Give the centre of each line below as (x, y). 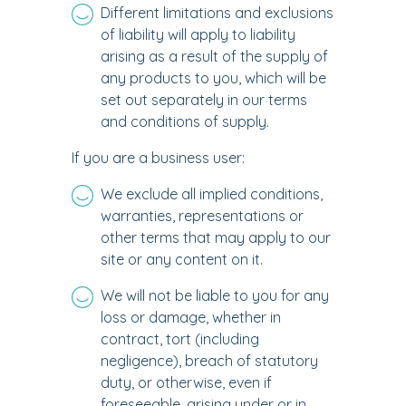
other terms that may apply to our (216, 237)
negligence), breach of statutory (209, 361)
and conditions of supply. (185, 121)
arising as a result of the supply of (214, 56)
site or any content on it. (182, 259)
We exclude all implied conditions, (212, 194)
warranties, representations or (202, 216)
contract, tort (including (180, 339)
